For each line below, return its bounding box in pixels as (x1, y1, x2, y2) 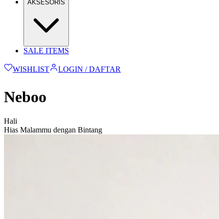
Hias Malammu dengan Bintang (4, 125, 102, 134)
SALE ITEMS (23, 46, 69, 55)
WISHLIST (13, 65, 49, 73)
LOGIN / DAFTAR (58, 65, 121, 73)
